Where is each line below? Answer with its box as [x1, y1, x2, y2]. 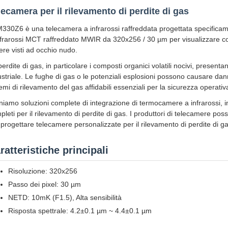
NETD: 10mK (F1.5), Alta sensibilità [8, 193, 122, 202]
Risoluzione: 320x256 [8, 167, 77, 175]
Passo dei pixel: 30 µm [8, 180, 81, 188]
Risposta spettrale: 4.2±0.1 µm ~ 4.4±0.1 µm [8, 207, 152, 215]
